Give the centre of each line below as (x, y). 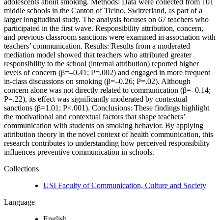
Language (19, 202)
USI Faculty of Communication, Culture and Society (125, 186)
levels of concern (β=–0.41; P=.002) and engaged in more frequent (107, 73)
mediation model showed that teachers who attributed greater (98, 55)
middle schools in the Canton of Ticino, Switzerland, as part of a (103, 11)
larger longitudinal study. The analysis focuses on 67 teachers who (106, 20)
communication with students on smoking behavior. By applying (104, 126)
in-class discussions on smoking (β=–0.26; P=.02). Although (97, 82)
